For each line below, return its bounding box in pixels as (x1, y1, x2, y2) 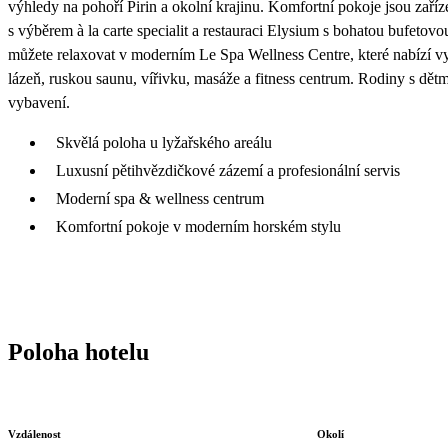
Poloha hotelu (8, 338, 149, 365)
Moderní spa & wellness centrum (56, 189, 264, 207)
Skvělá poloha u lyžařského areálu (56, 133, 272, 151)
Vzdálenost (8, 428, 61, 441)
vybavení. (8, 93, 70, 111)
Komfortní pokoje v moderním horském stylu (56, 217, 341, 235)
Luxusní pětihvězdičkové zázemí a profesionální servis (56, 161, 400, 179)
